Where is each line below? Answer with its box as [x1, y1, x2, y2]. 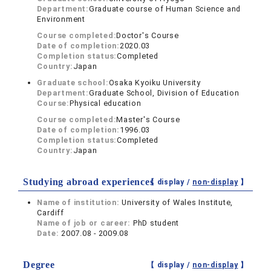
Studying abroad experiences [23, 177, 154, 187]
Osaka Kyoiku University [108, 78, 201, 87]
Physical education [69, 99, 142, 108]
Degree [23, 260, 55, 270]
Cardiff [37, 208, 64, 217]
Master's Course [116, 115, 180, 124]
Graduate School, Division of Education [88, 88, 240, 97]
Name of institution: [37, 198, 122, 207]
